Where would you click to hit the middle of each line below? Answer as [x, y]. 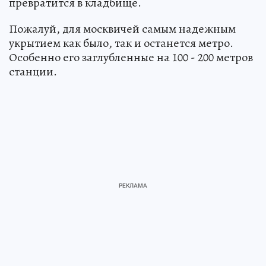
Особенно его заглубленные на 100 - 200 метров [131, 58]
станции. [33, 72]
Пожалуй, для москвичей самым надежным [122, 29]
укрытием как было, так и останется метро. [121, 43]
